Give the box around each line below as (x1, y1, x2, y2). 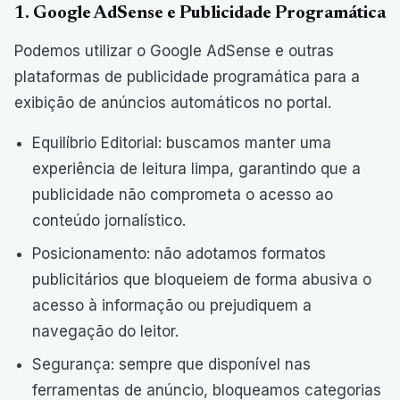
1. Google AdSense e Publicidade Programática (14, 4, 386, 22)
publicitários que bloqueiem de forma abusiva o (32, 271, 371, 288)
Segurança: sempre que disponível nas (32, 355, 311, 373)
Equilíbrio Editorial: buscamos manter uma (32, 134, 331, 152)
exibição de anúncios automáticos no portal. (14, 94, 331, 112)
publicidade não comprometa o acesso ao (32, 186, 333, 204)
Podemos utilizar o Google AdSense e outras (14, 42, 334, 60)
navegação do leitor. (32, 322, 179, 340)
